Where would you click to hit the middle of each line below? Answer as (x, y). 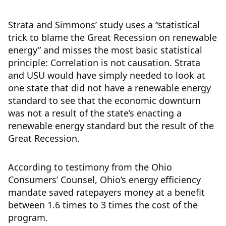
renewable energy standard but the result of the (111, 126)
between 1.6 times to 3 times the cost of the (103, 205)
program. (28, 217)
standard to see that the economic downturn (104, 100)
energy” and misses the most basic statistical (105, 50)
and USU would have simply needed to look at (107, 75)
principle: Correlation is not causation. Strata (104, 63)
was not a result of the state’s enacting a (95, 113)
